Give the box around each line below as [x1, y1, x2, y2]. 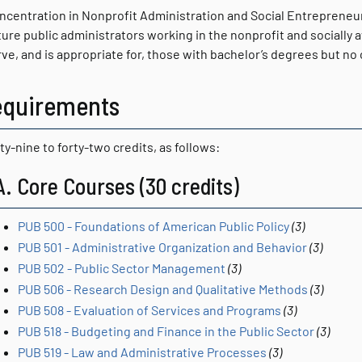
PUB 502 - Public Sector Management [18, 260, 225, 276]
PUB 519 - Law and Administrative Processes [18, 344, 267, 360]
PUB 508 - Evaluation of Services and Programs [18, 302, 281, 318]
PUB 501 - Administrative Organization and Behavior [18, 239, 307, 255]
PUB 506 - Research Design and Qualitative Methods [18, 281, 308, 297]
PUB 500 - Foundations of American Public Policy [18, 218, 289, 234]
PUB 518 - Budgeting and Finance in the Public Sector [18, 323, 314, 339]
